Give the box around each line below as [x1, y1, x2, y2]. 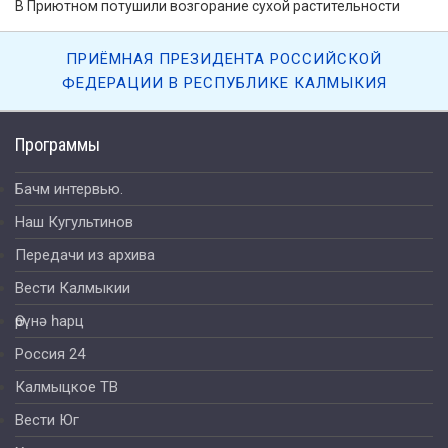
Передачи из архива [15, 246, 155, 265]
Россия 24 [15, 345, 85, 364]
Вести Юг [15, 411, 79, 430]
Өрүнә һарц [15, 312, 84, 331]
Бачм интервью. [15, 180, 123, 199]
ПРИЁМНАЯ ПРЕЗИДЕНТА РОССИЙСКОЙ [66, 50, 382, 69]
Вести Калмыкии [15, 279, 130, 298]
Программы [15, 134, 100, 156]
